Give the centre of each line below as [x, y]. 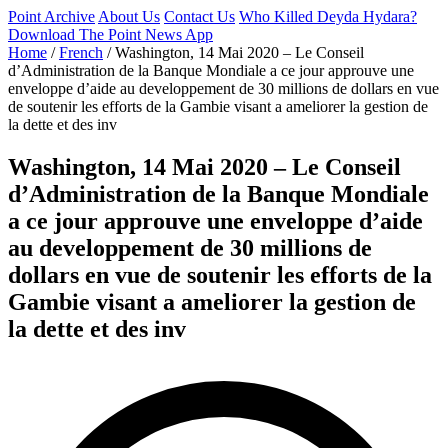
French [81, 52]
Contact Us [199, 16]
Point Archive [51, 16]
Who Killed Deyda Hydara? [328, 16]
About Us [129, 16]
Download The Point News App [110, 34]
